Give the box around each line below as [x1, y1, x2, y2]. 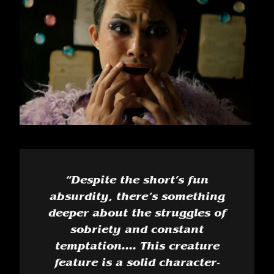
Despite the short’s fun [71, 176, 209, 187]
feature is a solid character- [54, 258, 220, 270]
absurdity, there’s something [49, 192, 225, 204]
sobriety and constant [70, 225, 204, 237]
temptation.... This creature [54, 242, 220, 253]
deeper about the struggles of [48, 209, 226, 220]
